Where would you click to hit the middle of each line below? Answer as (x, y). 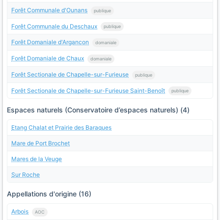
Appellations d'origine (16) (49, 194)
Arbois (20, 212)
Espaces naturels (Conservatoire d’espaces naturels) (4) (98, 110)
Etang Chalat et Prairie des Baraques (61, 128)
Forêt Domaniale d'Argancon (50, 42)
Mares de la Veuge (37, 159)
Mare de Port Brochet (41, 143)
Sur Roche (26, 175)
